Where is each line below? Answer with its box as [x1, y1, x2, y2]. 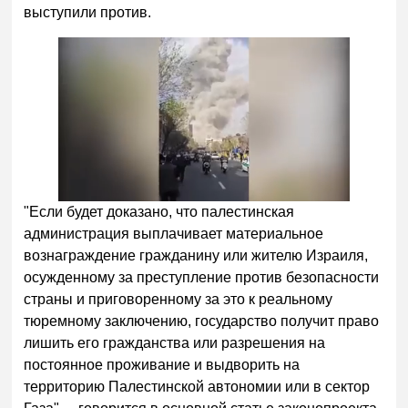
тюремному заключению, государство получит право [24, 313, 380, 330]
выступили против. [24, 4, 152, 20]
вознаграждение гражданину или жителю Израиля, [24, 248, 369, 264]
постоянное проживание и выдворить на [24, 357, 301, 373]
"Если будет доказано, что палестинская [24, 204, 295, 220]
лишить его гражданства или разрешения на [24, 335, 326, 352]
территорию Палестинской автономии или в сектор [24, 379, 371, 395]
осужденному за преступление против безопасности [24, 270, 380, 286]
